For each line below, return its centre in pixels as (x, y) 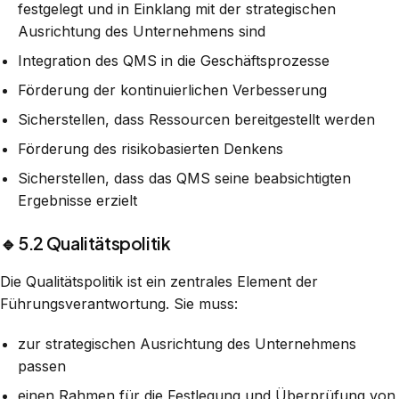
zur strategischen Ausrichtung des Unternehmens (187, 343)
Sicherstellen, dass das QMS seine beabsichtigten (184, 178)
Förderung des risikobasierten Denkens (151, 148)
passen (42, 366)
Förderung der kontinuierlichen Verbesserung (172, 90)
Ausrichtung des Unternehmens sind (142, 31)
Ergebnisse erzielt (77, 200)
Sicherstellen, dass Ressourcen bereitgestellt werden (196, 119)
